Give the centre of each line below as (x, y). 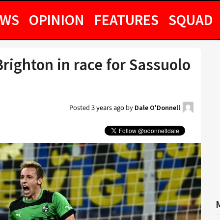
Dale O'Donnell (157, 108)
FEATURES (126, 20)
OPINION (57, 20)
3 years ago (108, 108)
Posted (80, 108)
